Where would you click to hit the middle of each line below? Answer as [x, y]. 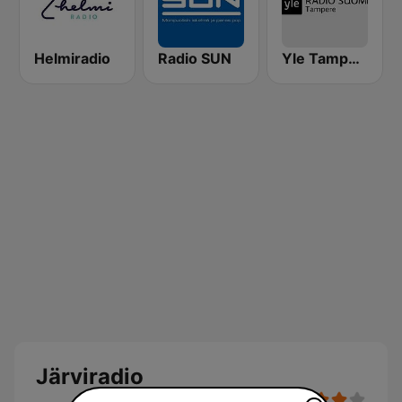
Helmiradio [72, 58]
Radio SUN [195, 58]
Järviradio [90, 376]
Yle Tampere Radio [354, 58]
